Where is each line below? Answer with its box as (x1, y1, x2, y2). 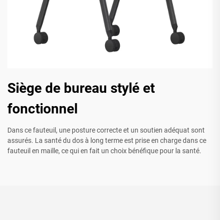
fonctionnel (7, 101, 78, 117)
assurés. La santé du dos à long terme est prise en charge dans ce (7, 137, 206, 145)
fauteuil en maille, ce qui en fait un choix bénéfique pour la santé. (7, 147, 201, 155)
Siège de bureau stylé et (7, 80, 155, 97)
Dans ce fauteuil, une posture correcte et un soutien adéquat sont (7, 126, 205, 135)
